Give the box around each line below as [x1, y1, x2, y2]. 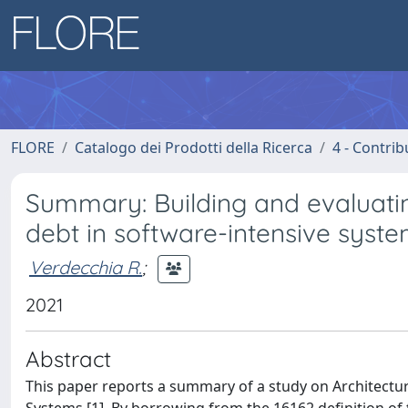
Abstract [25, 345, 111, 372]
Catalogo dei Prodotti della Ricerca [75, 138, 312, 158]
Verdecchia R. [29, 255, 142, 279]
